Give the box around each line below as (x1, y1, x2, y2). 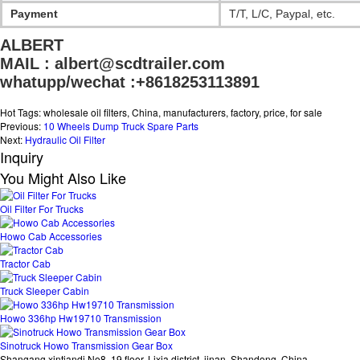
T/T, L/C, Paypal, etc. (229, 7, 335, 21)
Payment (10, 7, 58, 21)
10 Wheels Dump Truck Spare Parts (43, 119, 198, 133)
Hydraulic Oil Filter (25, 133, 105, 147)
